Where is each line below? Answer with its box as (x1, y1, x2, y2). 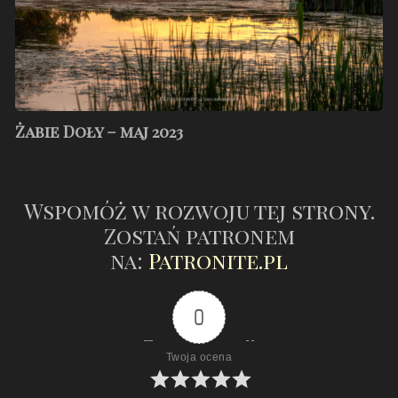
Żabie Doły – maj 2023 (15, 121, 184, 143)
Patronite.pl (148, 245, 288, 275)
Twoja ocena (165, 350, 233, 363)
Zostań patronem (103, 220, 295, 250)
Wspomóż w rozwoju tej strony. (23, 195, 375, 225)
